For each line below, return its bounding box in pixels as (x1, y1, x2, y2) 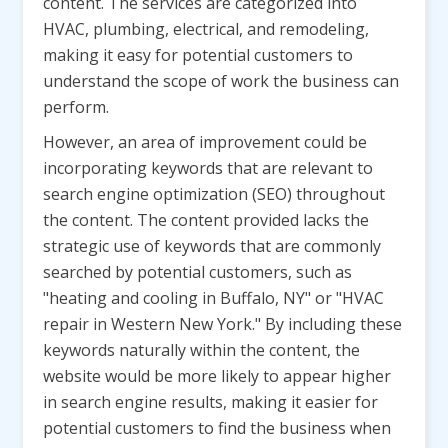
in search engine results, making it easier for (43, 391, 378, 413)
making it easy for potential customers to (43, 44, 353, 66)
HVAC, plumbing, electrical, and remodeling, (43, 18, 369, 40)
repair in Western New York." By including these (43, 313, 402, 335)
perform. (43, 96, 109, 118)
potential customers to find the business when (43, 417, 391, 439)
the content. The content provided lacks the (43, 209, 369, 231)
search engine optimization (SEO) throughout (43, 183, 385, 205)
